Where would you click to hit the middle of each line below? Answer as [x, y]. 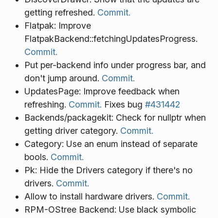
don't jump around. [63, 78]
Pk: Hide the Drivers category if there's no [108, 170]
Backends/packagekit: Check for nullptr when [115, 118]
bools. [37, 157]
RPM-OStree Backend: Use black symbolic [110, 210]
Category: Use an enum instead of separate [111, 144]
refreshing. [46, 105]
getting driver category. [72, 131]
